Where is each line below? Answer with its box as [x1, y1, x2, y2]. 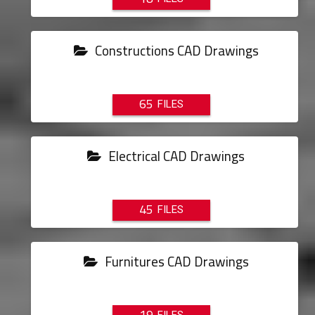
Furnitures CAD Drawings [101, 249, 249, 274]
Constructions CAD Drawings [91, 38, 259, 63]
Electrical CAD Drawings [105, 143, 245, 169]
